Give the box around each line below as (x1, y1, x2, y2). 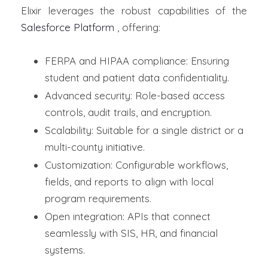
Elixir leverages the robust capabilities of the (21, 4, 247, 17)
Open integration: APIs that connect (45, 210, 211, 223)
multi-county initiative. (45, 141, 145, 154)
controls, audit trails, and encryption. (45, 106, 212, 119)
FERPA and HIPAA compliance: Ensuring (45, 54, 229, 68)
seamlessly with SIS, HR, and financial (45, 227, 218, 240)
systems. (45, 243, 85, 257)
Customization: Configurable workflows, (45, 159, 228, 172)
